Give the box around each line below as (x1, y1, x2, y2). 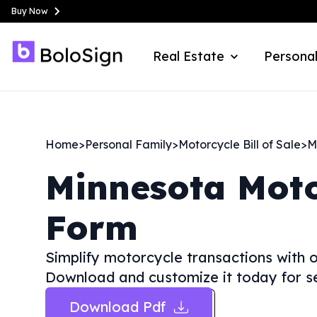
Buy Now (11, 6, 48, 16)
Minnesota (45, 166, 226, 208)
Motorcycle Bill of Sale (178, 137, 301, 151)
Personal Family (85, 137, 172, 151)
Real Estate (153, 48, 224, 64)
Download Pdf (69, 298, 166, 316)
